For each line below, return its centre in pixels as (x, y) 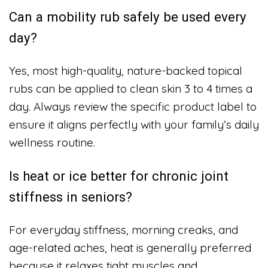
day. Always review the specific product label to (133, 107)
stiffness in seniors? (71, 197)
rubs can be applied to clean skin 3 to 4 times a (131, 89)
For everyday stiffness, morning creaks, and (124, 230)
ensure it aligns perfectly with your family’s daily (134, 125)
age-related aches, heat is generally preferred (130, 248)
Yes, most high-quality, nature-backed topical (126, 71)
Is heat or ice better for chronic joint (119, 176)
